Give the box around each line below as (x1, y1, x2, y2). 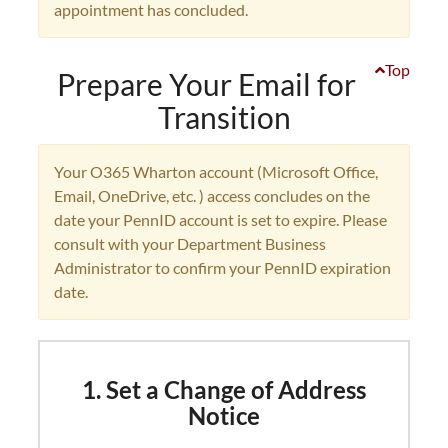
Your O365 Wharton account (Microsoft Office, (54, 162, 378, 181)
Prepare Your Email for (57, 66, 356, 102)
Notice (188, 401, 260, 430)
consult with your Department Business (54, 234, 326, 253)
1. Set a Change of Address (82, 375, 366, 404)
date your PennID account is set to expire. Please (54, 210, 387, 229)
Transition (157, 99, 291, 135)
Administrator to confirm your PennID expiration (54, 258, 391, 277)
